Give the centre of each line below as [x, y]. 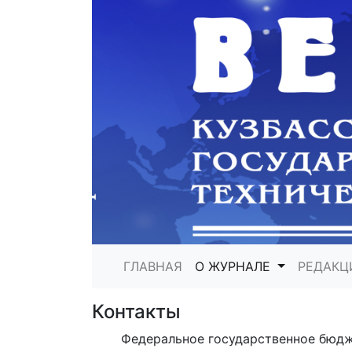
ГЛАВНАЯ [153, 267]
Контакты [136, 312]
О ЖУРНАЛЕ [235, 267]
